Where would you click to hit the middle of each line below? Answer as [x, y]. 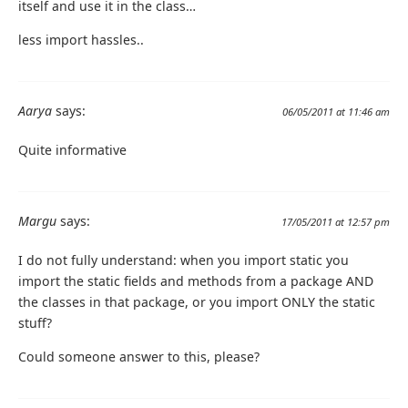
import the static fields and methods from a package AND [196, 281]
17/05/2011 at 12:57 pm [336, 222]
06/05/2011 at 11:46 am [336, 112]
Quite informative [72, 150]
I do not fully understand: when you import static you [184, 260]
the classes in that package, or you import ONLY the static [197, 302]
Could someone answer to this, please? [139, 357]
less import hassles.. [81, 40]
